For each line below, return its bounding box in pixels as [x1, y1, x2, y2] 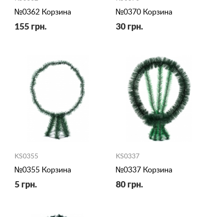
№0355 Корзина [15, 166, 71, 174]
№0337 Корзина [116, 166, 172, 174]
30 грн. [116, 22, 143, 31]
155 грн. [15, 22, 46, 31]
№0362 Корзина [15, 8, 71, 16]
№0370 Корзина [116, 8, 172, 16]
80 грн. [116, 180, 143, 189]
